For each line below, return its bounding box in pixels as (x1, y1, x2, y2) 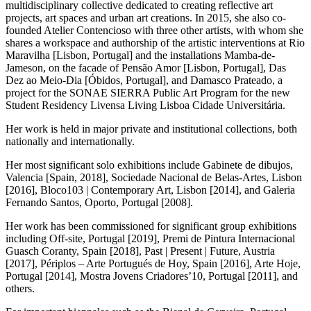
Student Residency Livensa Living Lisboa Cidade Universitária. (6, 99, 285, 111)
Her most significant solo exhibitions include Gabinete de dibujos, (6, 158, 293, 171)
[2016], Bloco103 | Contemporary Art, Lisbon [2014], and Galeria (6, 183, 295, 196)
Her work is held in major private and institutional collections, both (6, 122, 297, 135)
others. (6, 282, 35, 294)
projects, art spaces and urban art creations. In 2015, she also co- (6, 11, 286, 24)
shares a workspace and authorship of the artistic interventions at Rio (6, 36, 305, 49)
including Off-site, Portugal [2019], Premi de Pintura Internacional (6, 232, 295, 244)
